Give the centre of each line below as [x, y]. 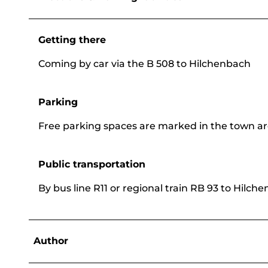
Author [51, 241]
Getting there [72, 40]
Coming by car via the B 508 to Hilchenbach [144, 64]
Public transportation [92, 165]
